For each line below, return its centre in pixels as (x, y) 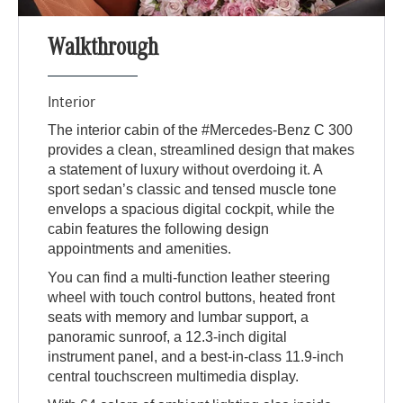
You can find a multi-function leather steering (189, 278)
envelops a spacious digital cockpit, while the (192, 210)
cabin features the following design (159, 229)
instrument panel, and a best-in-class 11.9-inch (196, 357)
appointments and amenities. (140, 249)
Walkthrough (103, 51)
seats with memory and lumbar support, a (179, 318)
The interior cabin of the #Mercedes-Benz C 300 (201, 130)
